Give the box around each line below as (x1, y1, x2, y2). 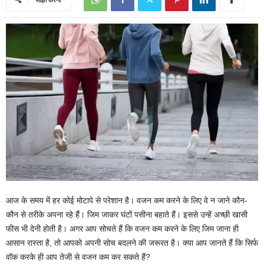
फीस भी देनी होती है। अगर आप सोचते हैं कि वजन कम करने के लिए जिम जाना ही (6, 224, 239, 234)
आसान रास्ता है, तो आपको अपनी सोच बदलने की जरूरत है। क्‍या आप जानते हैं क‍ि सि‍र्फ (6, 238, 258, 248)
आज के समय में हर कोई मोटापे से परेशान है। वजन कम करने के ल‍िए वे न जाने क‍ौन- (6, 196, 247, 206)
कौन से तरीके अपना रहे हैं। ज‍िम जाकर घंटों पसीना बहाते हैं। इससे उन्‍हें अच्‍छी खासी (6, 210, 247, 220)
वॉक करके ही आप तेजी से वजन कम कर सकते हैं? (6, 252, 150, 262)
